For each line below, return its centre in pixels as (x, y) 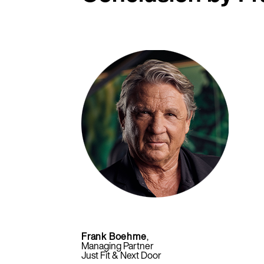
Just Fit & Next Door (121, 255)
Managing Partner (118, 245)
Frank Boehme (114, 236)
